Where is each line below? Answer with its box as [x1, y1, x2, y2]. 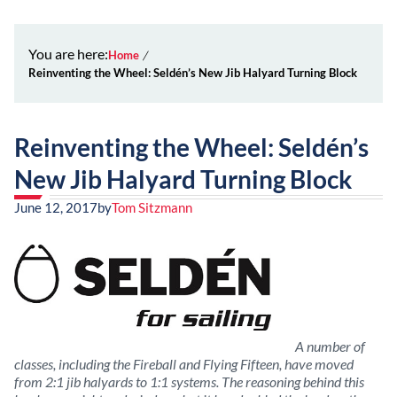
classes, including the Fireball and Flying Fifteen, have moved [14, 355, 354, 372]
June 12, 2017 [14, 199, 97, 215]
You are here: [28, 45, 108, 62]
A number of [292, 338, 365, 354]
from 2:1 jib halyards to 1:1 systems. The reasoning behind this [14, 373, 364, 390]
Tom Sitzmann [112, 199, 192, 215]
